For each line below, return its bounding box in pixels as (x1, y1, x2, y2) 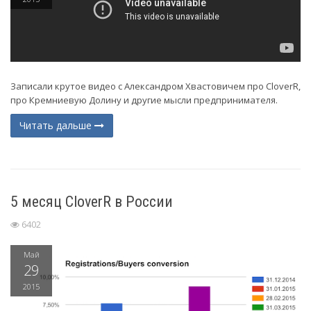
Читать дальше (19, 119, 94, 132)
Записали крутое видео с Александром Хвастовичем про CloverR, (10, 80, 301, 92)
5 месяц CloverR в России (10, 193, 173, 210)
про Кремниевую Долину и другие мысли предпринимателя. (10, 94, 280, 106)
